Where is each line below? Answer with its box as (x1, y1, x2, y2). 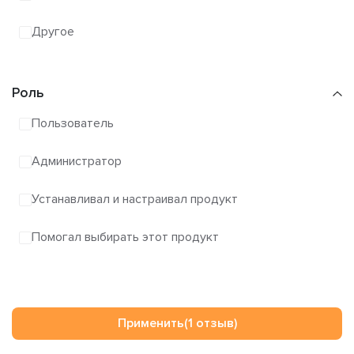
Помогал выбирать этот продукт (32, 229, 219, 246)
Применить (117, 315, 184, 332)
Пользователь (32, 115, 114, 132)
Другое (32, 24, 74, 40)
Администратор (32, 153, 122, 170)
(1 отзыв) (183, 315, 237, 332)
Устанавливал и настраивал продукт (32, 191, 238, 208)
